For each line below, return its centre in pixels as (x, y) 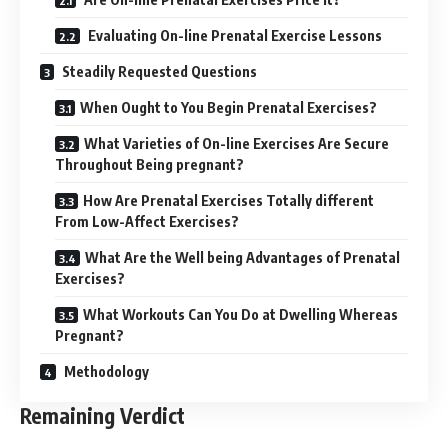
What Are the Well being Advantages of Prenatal (242, 257)
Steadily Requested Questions (158, 71)
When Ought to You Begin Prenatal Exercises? (228, 107)
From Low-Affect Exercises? (147, 221)
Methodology (105, 371)
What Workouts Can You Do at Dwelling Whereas (240, 314)
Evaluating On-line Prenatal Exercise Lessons (233, 35)
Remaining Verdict (102, 415)
